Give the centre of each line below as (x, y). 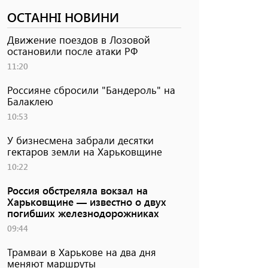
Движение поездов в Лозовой (78, 39)
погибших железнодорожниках (83, 213)
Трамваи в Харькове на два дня (81, 252)
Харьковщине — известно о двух (86, 201)
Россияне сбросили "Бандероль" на (91, 89)
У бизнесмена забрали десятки (80, 140)
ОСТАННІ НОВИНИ (63, 17)
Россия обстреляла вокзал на (77, 190)
